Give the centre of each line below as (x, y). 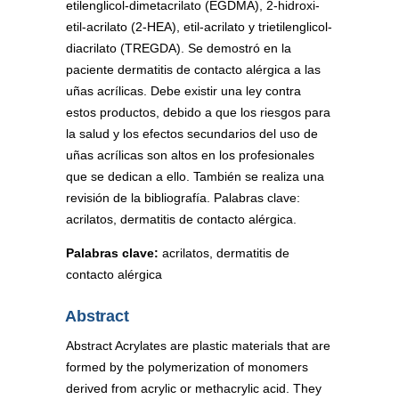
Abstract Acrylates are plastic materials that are (198, 345)
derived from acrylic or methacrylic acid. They (194, 388)
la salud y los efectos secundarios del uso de (192, 134)
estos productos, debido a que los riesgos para (198, 113)
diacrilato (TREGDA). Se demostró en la (179, 49)
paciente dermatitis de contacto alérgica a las (193, 70)
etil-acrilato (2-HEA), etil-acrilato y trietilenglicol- (199, 27)
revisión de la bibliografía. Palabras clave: (183, 198)
